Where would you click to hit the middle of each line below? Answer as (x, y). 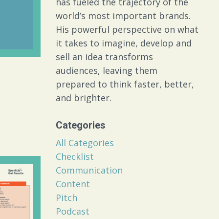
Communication (89, 170)
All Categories (85, 143)
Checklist (75, 157)
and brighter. (83, 98)
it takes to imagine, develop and (123, 43)
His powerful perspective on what (127, 30)
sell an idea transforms (104, 57)
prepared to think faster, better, (125, 84)
